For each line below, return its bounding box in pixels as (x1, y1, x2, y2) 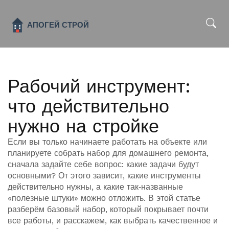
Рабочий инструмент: (8, 76, 191, 97)
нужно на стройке (8, 116, 159, 137)
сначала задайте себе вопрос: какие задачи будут (8, 159, 199, 169)
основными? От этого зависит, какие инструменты (8, 171, 201, 180)
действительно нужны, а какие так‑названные (8, 182, 183, 192)
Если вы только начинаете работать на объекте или (8, 137, 207, 147)
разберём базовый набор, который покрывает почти (8, 204, 209, 214)
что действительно (8, 96, 169, 117)
